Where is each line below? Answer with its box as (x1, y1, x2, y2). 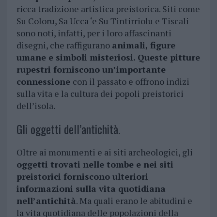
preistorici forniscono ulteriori (16, 170, 148, 183)
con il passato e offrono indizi (72, 76, 189, 88)
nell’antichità (16, 195, 76, 207)
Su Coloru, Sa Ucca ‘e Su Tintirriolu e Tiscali (16, 15, 189, 27)
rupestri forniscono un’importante (16, 63, 166, 76)
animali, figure (111, 39, 175, 51)
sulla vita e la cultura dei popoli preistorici (16, 88, 184, 100)
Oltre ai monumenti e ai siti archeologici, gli (16, 146, 193, 158)
